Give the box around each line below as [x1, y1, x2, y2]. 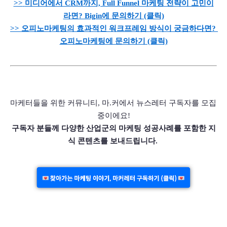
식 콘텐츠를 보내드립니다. [67, 136, 160, 145]
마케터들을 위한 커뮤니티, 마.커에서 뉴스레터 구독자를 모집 [10, 98, 216, 107]
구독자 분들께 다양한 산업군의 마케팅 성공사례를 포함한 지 [11, 124, 216, 132]
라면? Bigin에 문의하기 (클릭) [63, 11, 164, 20]
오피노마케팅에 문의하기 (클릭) [59, 36, 168, 45]
